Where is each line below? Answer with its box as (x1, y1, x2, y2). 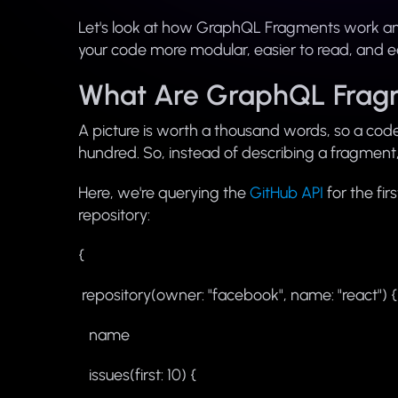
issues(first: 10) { (78, 365, 196, 385)
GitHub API (250, 183, 323, 203)
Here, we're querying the (78, 183, 250, 203)
